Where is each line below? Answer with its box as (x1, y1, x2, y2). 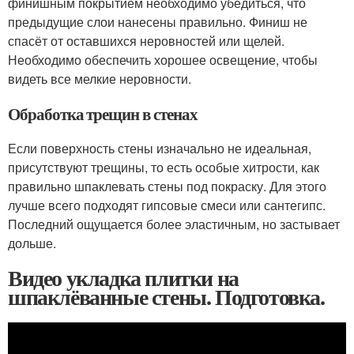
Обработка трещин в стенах (8, 102, 198, 126)
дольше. (8, 234, 56, 253)
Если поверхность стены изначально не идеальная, (8, 139, 311, 158)
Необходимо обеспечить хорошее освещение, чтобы (8, 51, 318, 70)
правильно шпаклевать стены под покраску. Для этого (8, 177, 326, 196)
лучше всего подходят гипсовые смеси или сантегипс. (8, 196, 326, 215)
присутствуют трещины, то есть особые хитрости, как (8, 158, 319, 177)
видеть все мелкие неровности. (8, 70, 191, 88)
